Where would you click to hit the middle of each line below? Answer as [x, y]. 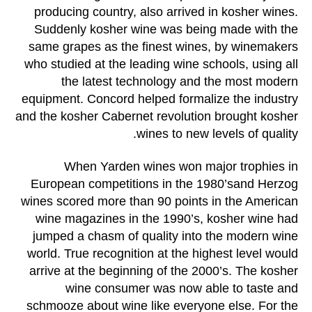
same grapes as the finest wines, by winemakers [163, 46]
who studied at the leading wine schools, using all [161, 64]
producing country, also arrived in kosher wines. [166, 11]
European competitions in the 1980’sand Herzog [164, 184]
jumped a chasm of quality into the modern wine [165, 236]
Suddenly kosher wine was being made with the [166, 29]
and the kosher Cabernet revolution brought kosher [157, 116]
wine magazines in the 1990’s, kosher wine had [167, 219]
